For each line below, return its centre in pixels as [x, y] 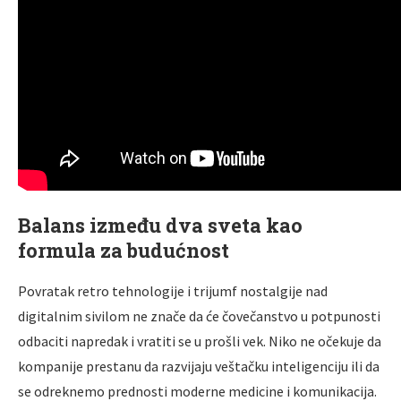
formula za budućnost [124, 250]
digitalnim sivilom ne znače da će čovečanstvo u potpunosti [199, 316]
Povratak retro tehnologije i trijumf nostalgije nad [173, 290]
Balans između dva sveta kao [160, 225]
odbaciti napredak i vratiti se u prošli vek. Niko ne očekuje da [200, 341]
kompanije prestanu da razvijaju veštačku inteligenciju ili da [199, 366]
